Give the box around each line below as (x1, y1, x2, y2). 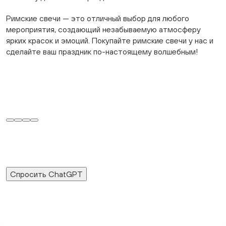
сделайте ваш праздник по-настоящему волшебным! (6, 47, 198, 56)
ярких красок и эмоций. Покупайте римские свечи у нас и (6, 36, 213, 45)
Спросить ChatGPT (10, 169, 83, 179)
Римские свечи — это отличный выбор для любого (6, 14, 189, 23)
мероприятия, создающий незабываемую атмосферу (6, 25, 201, 34)
